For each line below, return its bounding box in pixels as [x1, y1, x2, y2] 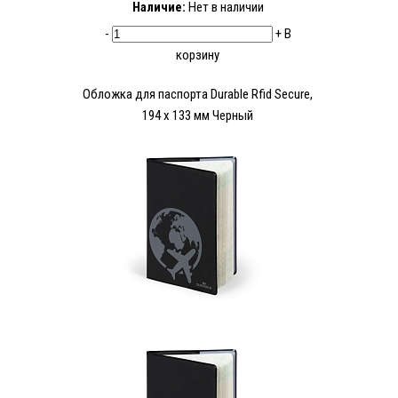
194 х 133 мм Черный [142, 107, 253, 124]
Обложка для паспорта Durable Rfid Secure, [83, 86, 313, 103]
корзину [176, 47, 219, 64]
